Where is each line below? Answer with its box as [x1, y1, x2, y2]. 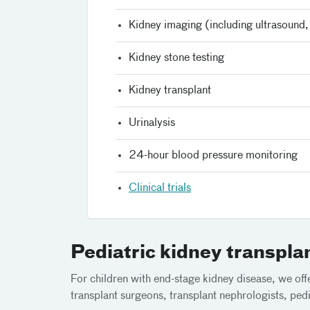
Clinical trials [129, 182, 191, 194]
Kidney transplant [129, 84, 211, 96]
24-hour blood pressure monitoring [129, 149, 298, 161]
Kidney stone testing [129, 52, 224, 64]
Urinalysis [129, 117, 175, 129]
